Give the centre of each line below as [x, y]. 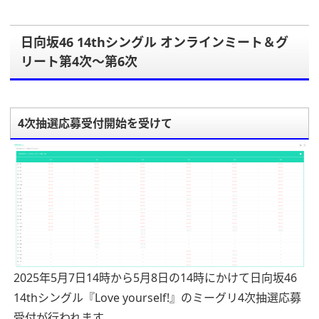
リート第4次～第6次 [79, 62]
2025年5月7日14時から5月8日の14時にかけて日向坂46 [155, 277]
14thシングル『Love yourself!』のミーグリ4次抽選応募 [157, 297]
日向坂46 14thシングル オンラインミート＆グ [155, 42]
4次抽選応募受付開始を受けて [95, 124]
